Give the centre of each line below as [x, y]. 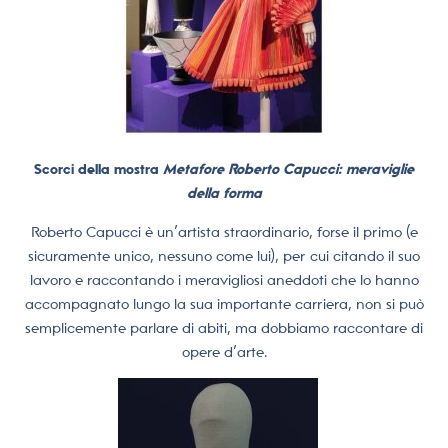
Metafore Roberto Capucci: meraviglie [288, 169]
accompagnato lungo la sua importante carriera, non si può [224, 303]
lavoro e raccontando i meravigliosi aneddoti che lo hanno [224, 279]
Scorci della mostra [98, 169]
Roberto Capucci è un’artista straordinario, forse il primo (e [224, 231]
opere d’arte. [224, 351]
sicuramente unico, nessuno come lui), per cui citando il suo [224, 255]
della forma [224, 193]
